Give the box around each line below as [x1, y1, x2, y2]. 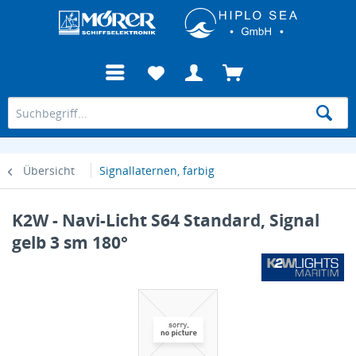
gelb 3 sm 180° [12, 231, 128, 254]
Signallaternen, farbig [99, 163, 215, 179]
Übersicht [23, 163, 75, 179]
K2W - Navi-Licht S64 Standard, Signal [12, 209, 319, 232]
